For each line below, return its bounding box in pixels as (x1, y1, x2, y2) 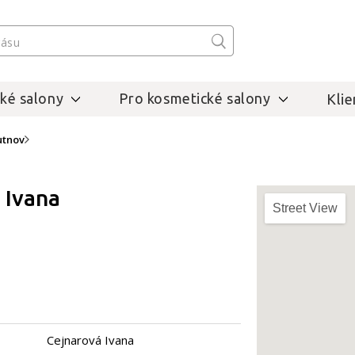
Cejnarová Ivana (46, 332, 134, 348)
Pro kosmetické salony (119, 90, 271, 106)
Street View (273, 201, 338, 215)
